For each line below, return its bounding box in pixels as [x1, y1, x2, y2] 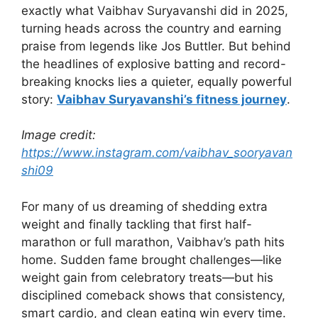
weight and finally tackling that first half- [21, 216, 252, 231]
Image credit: [21, 128, 96, 143]
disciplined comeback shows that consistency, [21, 287, 285, 302]
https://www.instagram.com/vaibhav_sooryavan [21, 146, 292, 160]
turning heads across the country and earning [21, 21, 281, 35]
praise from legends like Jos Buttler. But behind [21, 38, 291, 53]
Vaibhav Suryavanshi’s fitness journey [57, 92, 287, 106]
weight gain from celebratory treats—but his [21, 270, 273, 285]
